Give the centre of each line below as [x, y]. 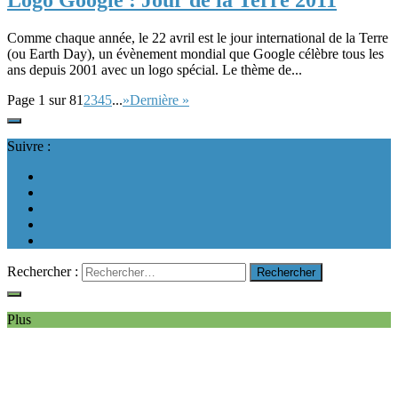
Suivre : [29, 146]
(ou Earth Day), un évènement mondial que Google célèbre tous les [195, 53]
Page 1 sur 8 [42, 99]
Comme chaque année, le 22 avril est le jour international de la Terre [198, 37]
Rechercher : [43, 271]
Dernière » [159, 99]
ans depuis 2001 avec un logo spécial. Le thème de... [155, 69]
